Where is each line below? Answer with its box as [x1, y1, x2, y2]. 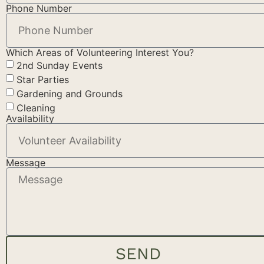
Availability [6, 113, 54, 125]
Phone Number [6, 2, 72, 15]
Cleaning [16, 102, 55, 114]
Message [6, 157, 45, 169]
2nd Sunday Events [16, 60, 103, 72]
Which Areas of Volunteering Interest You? [6, 47, 194, 59]
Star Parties [16, 74, 69, 86]
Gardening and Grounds [16, 88, 123, 100]
